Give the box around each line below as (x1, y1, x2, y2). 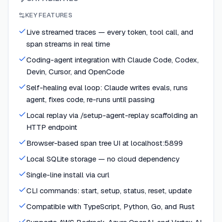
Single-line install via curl (26, 169, 110, 179)
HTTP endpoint (26, 122, 77, 132)
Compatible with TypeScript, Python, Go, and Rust (26, 201, 195, 211)
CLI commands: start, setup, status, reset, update (26, 185, 192, 195)
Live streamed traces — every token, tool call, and (26, 27, 193, 37)
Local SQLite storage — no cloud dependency (26, 154, 179, 164)
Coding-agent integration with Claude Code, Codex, (26, 55, 199, 64)
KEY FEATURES (25, 10, 72, 19)
